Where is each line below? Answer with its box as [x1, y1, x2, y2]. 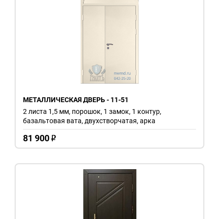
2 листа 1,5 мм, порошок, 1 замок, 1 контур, [23, 107, 161, 115]
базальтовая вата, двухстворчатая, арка [23, 116, 155, 125]
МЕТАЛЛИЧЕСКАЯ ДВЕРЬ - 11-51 [23, 95, 129, 104]
